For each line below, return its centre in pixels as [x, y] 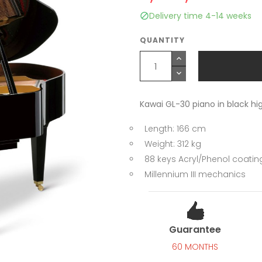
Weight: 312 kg [173, 144]
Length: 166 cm [175, 129]
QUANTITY [162, 40]
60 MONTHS [195, 247]
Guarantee [195, 230]
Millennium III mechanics [195, 174]
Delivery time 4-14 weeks [200, 16]
